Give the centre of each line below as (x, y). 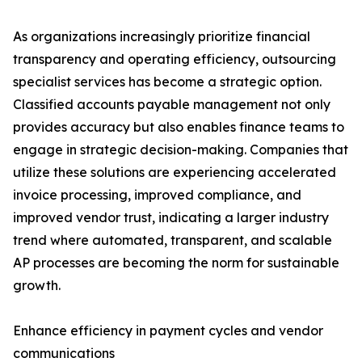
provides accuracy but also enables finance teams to (179, 127)
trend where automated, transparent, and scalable (173, 240)
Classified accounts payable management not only (172, 105)
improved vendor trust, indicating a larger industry (171, 218)
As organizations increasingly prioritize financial (162, 37)
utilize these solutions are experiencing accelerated (175, 173)
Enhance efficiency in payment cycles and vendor (168, 331)
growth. (37, 286)
